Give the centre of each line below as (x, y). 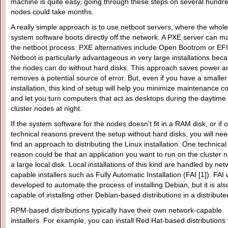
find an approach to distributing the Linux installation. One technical (119, 144)
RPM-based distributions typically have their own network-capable (116, 210)
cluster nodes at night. (46, 108)
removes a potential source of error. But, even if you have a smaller (119, 78)
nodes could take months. (52, 12)
